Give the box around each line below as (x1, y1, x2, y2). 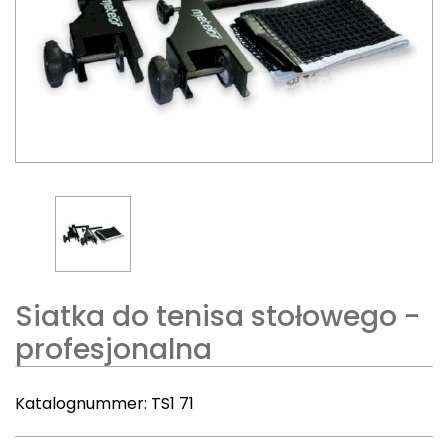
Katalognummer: (15, 392, 151, 415)
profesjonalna (15, 330, 212, 369)
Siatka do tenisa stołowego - (15, 297, 420, 336)
